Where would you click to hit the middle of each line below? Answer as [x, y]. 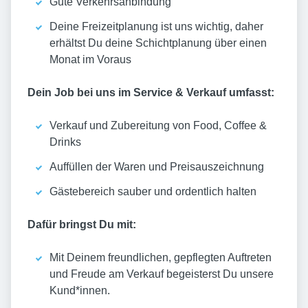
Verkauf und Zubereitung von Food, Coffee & [158, 126]
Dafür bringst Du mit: [82, 225]
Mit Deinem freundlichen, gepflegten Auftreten [161, 258]
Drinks [65, 142]
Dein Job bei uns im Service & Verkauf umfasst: [151, 93]
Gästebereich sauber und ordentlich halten [153, 192]
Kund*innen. [80, 291]
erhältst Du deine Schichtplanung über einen [158, 43]
